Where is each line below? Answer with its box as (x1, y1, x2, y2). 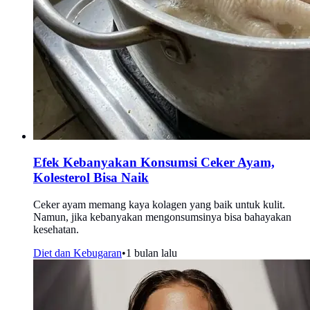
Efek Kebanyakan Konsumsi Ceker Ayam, (33, 155, 275, 170)
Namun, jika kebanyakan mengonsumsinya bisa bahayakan (33, 210, 291, 223)
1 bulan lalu (126, 246, 177, 259)
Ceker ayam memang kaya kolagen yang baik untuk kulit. (33, 198, 285, 210)
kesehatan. (33, 223, 79, 235)
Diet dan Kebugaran (33, 246, 122, 259)
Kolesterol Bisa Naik (33, 170, 149, 185)
